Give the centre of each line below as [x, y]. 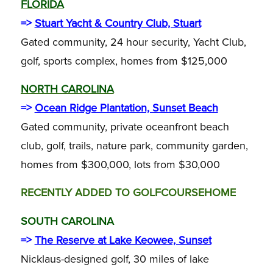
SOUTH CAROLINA [67, 221]
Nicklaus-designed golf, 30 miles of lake [115, 259]
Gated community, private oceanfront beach [125, 127]
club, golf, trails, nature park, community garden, [134, 146]
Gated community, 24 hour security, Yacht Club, [133, 42]
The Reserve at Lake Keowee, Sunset [123, 240]
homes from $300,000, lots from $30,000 [120, 165]
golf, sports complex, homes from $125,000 [124, 61]
